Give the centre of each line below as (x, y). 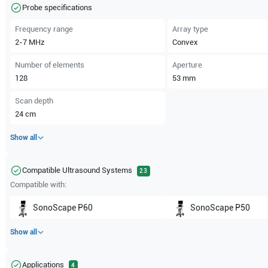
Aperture (187, 65)
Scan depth (34, 101)
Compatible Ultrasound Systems (77, 170)
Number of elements (50, 65)
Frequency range (44, 29)
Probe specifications (57, 7)
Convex (185, 42)
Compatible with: (39, 185)
